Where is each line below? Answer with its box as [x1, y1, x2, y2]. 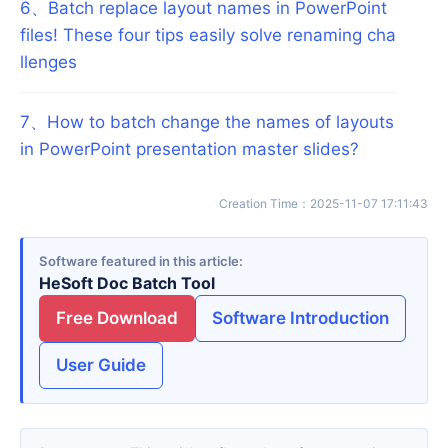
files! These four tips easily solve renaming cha [20, 24, 396, 45]
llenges [20, 51, 77, 72]
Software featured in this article [39, 253, 239, 270]
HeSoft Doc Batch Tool [39, 273, 215, 294]
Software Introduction [212, 308, 389, 329]
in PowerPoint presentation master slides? [20, 138, 359, 159]
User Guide [56, 355, 146, 376]
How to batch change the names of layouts [47, 111, 394, 132]
